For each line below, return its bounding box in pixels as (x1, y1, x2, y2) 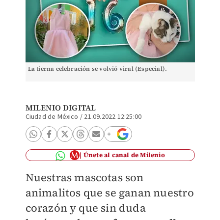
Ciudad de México (25, 112, 79, 122)
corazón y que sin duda (25, 200, 146, 215)
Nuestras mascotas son (25, 170, 144, 185)
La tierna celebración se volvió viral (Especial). (27, 65, 167, 73)
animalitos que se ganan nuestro (25, 185, 194, 200)
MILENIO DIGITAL (25, 102, 96, 113)
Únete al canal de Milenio (83, 151, 165, 159)
